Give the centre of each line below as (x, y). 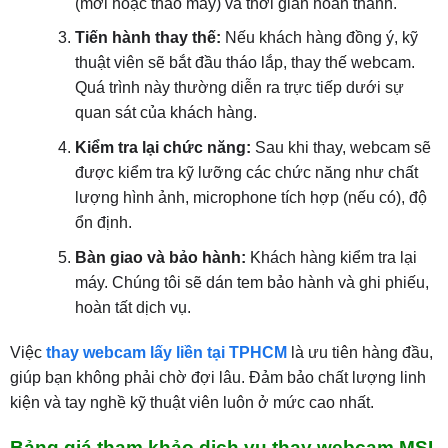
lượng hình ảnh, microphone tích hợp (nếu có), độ (250, 197)
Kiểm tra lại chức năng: (162, 147)
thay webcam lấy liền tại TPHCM (166, 353)
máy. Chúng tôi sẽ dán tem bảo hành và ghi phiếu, (251, 282)
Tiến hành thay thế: (147, 38)
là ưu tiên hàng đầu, (359, 353)
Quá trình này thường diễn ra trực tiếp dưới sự (239, 88)
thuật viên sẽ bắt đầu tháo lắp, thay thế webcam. (244, 63)
